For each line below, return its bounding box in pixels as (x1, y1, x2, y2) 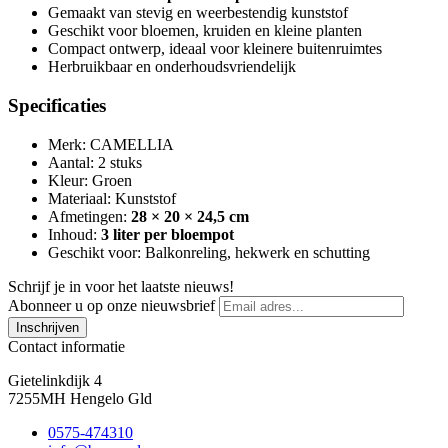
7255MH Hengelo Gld (8, 389, 152, 407)
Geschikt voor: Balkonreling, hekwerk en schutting (48, 243, 370, 261)
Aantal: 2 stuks (48, 153, 142, 171)
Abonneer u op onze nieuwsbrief (8, 296, 219, 314)
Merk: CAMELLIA (48, 135, 174, 153)
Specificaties (8, 95, 106, 117)
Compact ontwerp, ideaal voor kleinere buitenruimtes (48, 40, 382, 58)
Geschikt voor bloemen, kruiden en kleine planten (48, 22, 362, 40)
